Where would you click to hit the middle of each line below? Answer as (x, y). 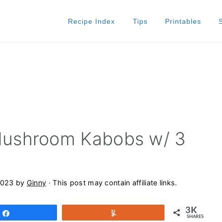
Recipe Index (92, 21)
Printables (183, 21)
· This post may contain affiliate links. (112, 183)
